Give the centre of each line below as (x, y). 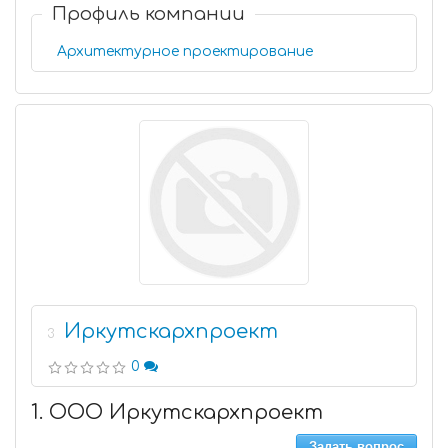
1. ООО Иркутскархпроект (177, 412)
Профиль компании (148, 14)
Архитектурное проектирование (185, 51)
